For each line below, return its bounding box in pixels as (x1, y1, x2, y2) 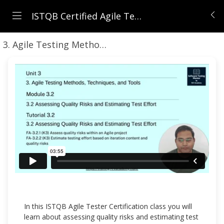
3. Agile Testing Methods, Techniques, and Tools (99, 38, 107, 50)
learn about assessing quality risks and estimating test (24, 212, 199, 222)
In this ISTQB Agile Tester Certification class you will (24, 201, 192, 211)
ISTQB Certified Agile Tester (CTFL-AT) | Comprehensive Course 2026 (29, 10, 134, 22)
